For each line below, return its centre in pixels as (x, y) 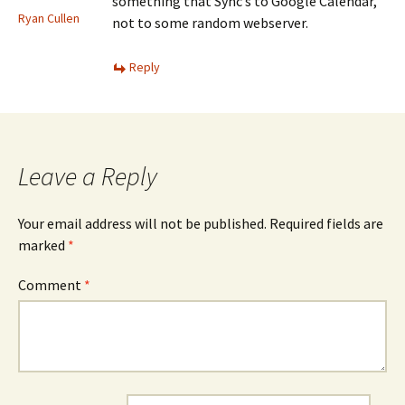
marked (43, 245)
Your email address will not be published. (142, 223)
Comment (51, 285)
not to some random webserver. (210, 23)
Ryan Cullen (49, 18)
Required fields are (326, 223)
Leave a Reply (88, 176)
